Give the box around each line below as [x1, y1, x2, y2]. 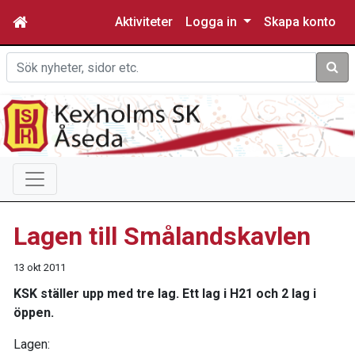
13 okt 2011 [13, 261, 66, 273]
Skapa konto [264, 14, 336, 29]
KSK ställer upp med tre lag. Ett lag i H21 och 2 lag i [13, 286, 316, 301]
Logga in [185, 14, 241, 29]
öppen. [13, 305, 54, 320]
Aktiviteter [115, 14, 174, 29]
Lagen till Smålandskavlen [13, 221, 311, 251]
